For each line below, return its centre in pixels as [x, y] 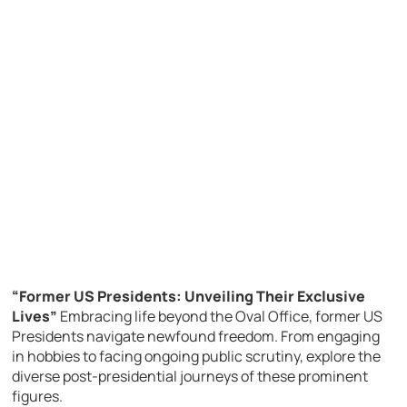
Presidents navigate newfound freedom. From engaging [196, 337]
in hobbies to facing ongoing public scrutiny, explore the [197, 357]
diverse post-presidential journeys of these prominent [190, 377]
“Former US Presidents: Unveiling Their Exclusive [189, 297]
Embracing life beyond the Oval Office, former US [220, 317]
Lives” [35, 317]
